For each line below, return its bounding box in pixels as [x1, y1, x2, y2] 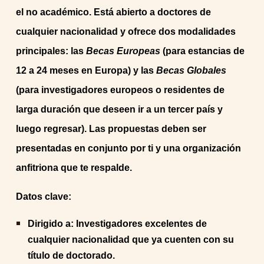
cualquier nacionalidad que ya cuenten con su [28, 235, 235, 245]
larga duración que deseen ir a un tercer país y [16, 104, 223, 114]
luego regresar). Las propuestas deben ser [16, 124, 207, 134]
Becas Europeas [86, 46, 161, 56]
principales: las [16, 46, 87, 56]
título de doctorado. [28, 250, 115, 260]
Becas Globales [156, 65, 227, 75]
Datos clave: [16, 192, 72, 202]
